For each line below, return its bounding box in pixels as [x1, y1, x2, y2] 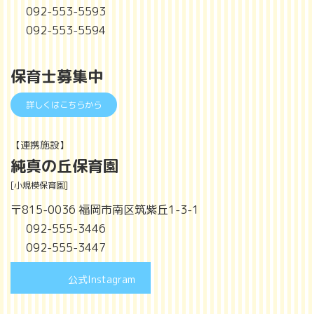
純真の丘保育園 [11, 155, 118, 177]
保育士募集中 [11, 65, 103, 88]
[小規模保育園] [11, 179, 68, 192]
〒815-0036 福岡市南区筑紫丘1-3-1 [11, 201, 199, 217]
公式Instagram [67, 273, 135, 287]
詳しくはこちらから [26, 98, 102, 111]
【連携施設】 [11, 138, 69, 152]
